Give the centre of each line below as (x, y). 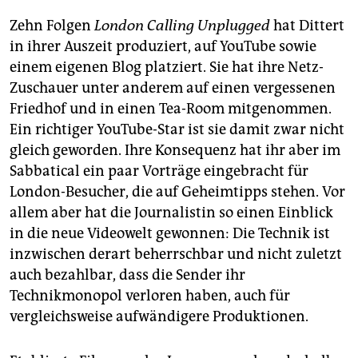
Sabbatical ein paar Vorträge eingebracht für (159, 171)
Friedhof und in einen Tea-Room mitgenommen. (171, 109)
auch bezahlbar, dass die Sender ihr (127, 275)
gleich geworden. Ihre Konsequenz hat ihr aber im (175, 151)
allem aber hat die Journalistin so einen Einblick (171, 213)
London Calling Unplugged (182, 26)
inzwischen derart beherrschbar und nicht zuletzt (176, 255)
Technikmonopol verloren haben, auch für (150, 296)
